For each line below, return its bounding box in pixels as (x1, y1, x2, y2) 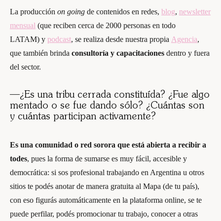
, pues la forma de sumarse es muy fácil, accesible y (27, 154, 187, 163)
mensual (10, 21, 36, 30)
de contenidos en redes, (85, 7, 161, 16)
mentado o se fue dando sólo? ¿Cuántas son (10, 101, 204, 111)
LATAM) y (10, 35, 47, 44)
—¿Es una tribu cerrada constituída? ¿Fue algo (10, 90, 210, 101)
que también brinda (10, 49, 72, 58)
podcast (47, 35, 71, 44)
